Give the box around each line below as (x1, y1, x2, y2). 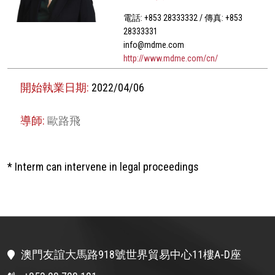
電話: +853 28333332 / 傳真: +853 (123, 13, 242, 23)
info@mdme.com (123, 40, 184, 50)
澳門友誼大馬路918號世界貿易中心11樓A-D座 (21, 247, 241, 261)
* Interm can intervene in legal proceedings (7, 160, 199, 173)
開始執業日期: (20, 80, 92, 94)
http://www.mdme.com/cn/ (123, 53, 218, 64)
